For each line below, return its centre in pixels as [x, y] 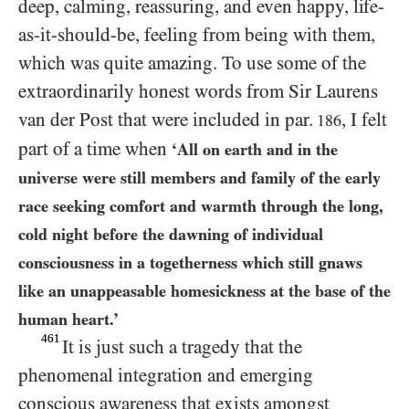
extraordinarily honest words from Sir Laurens [198, 91]
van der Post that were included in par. [166, 119]
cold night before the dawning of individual [171, 234]
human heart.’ [68, 319]
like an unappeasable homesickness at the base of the [204, 290]
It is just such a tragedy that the [183, 346]
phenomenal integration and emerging [166, 375]
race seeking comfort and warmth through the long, [201, 205]
